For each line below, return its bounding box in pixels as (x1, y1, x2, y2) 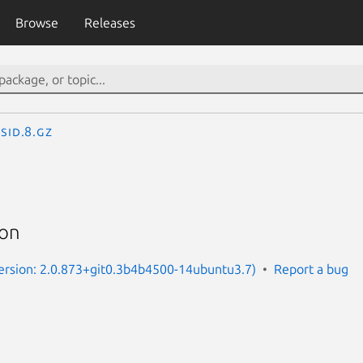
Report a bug (274, 261, 348, 276)
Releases (83, 15, 135, 30)
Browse (15, 15, 58, 30)
